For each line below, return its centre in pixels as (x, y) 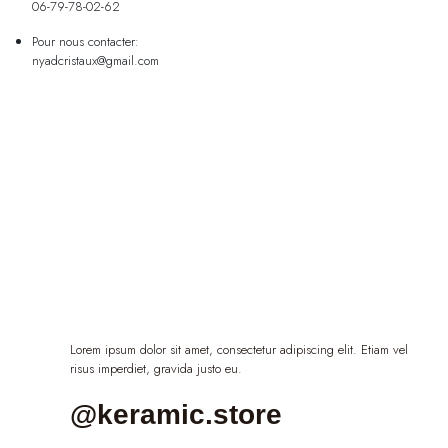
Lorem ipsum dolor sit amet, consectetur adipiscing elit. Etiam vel (239, 349)
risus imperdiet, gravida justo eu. (156, 368)
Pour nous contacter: (85, 41)
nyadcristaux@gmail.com (95, 60)
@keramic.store (176, 414)
